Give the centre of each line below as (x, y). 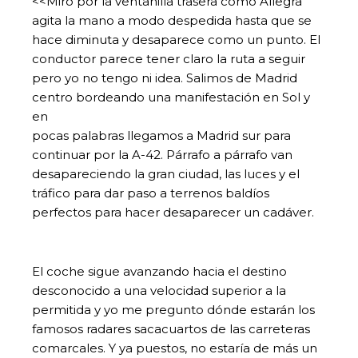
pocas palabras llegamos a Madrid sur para (161, 135)
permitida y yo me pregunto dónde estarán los (173, 309)
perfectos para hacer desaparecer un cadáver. (173, 212)
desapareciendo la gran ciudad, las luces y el (166, 173)
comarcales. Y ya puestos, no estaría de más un (175, 348)
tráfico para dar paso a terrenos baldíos (151, 193)
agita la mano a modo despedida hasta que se (172, 20)
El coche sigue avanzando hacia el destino (159, 271)
